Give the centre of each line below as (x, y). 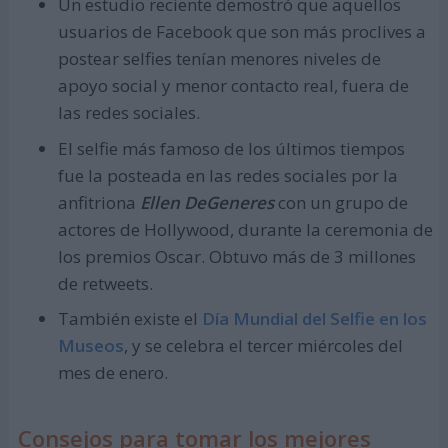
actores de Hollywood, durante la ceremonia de (245, 229)
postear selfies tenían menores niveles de (219, 59)
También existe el (129, 319)
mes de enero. (112, 373)
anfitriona (98, 202)
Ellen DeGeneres (206, 202)
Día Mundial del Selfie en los (314, 319)
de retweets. (105, 283)
